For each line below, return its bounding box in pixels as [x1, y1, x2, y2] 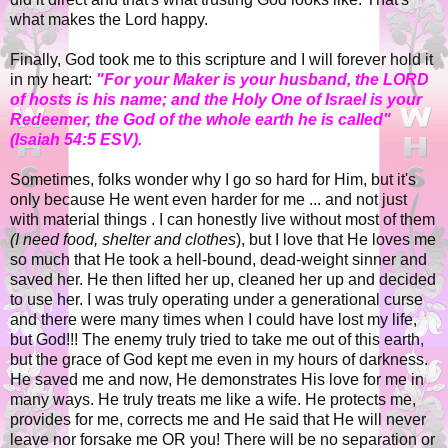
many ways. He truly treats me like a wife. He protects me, [10, 391, 416, 409]
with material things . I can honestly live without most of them [10, 211, 435, 229]
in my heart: [10, 71, 92, 89]
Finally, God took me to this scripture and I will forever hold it [10, 51, 433, 69]
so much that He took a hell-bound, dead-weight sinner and [10, 251, 427, 269]
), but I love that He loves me [236, 231, 436, 249]
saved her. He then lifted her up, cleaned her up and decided [10, 271, 436, 289]
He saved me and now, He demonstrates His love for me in [10, 371, 424, 389]
